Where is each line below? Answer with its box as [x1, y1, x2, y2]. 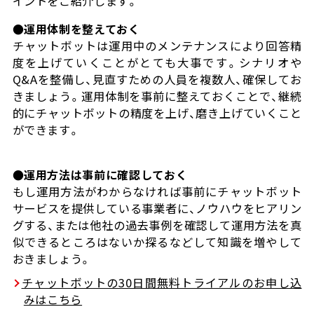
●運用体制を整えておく [12, 20, 140, 38]
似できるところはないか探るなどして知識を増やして [12, 233, 302, 251]
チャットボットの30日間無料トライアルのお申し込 [21, 274, 302, 292]
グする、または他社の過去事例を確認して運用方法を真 [12, 217, 302, 234]
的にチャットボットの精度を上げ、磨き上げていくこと [12, 104, 302, 122]
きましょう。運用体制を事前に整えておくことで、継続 [12, 88, 302, 105]
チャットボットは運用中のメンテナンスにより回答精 [12, 37, 302, 55]
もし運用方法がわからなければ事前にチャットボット [12, 183, 302, 200]
